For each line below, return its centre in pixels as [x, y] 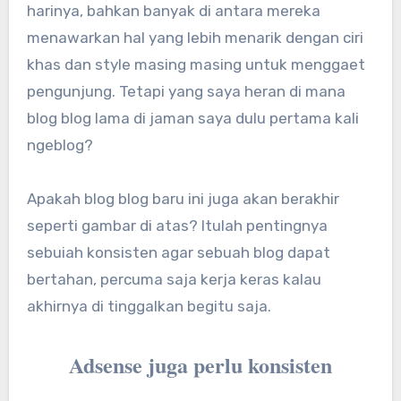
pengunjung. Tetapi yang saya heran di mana [186, 91]
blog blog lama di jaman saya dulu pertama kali [192, 118]
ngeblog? [60, 145]
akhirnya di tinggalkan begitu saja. [149, 306]
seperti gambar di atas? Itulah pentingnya [177, 225]
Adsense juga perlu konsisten [200, 364]
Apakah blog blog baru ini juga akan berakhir [183, 198]
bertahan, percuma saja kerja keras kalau [174, 279]
